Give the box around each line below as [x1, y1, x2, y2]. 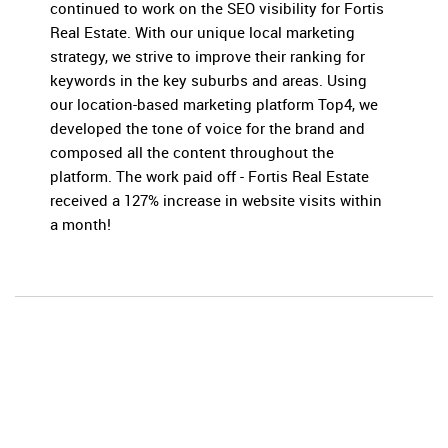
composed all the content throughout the [50, 142, 334, 163]
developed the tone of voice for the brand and [50, 118, 365, 139]
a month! [50, 214, 111, 235]
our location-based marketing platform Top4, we [50, 94, 378, 115]
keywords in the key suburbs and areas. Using [50, 70, 367, 91]
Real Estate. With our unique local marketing [50, 22, 355, 43]
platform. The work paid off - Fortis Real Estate [50, 166, 369, 187]
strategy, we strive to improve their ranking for [50, 46, 365, 67]
